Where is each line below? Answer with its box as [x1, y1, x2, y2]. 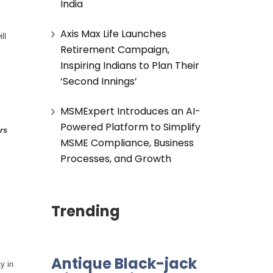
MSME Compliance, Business [60, 135, 194, 150]
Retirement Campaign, [60, 42, 169, 57]
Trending [51, 200, 120, 221]
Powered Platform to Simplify [60, 119, 200, 134]
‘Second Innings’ [60, 74, 137, 88]
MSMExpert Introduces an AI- [60, 104, 200, 118]
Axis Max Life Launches [60, 26, 166, 41]
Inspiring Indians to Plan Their [60, 58, 199, 73]
